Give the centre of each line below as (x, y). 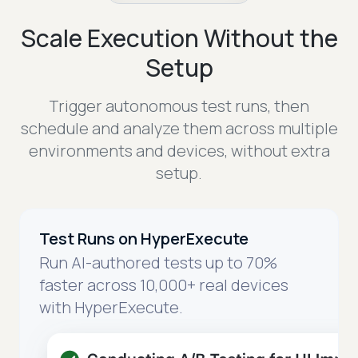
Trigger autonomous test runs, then (179, 106)
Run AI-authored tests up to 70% (158, 263)
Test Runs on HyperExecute (144, 239)
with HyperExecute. (111, 308)
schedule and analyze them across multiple (179, 129)
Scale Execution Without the (179, 38)
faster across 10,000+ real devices (164, 285)
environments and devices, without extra (179, 151)
